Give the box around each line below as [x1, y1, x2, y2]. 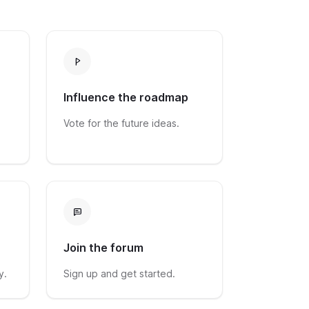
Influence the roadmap [63, 90, 189, 105]
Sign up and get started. [63, 268, 176, 280]
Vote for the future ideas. [63, 117, 180, 130]
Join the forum [63, 241, 144, 255]
